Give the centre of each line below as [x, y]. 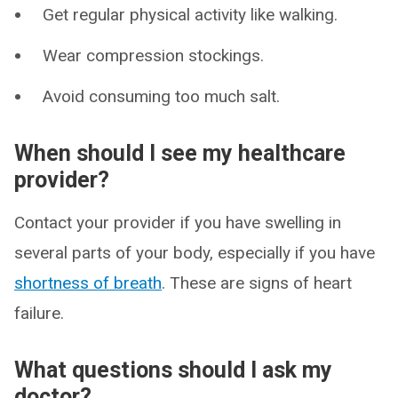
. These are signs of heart [257, 283]
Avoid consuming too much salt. [161, 96]
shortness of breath [88, 283]
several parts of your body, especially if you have [195, 253]
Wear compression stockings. [153, 56]
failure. [39, 313]
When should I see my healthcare [180, 153]
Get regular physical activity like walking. [190, 15]
